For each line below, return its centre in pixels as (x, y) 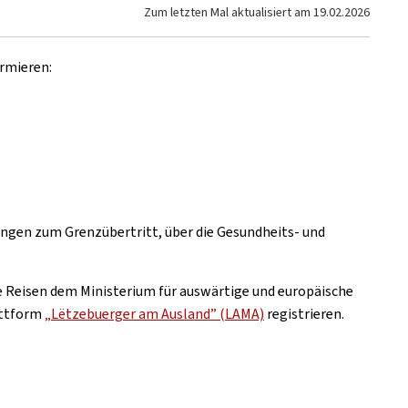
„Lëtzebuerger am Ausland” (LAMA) (154, 314)
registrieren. (304, 314)
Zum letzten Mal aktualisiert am (229, 12)
